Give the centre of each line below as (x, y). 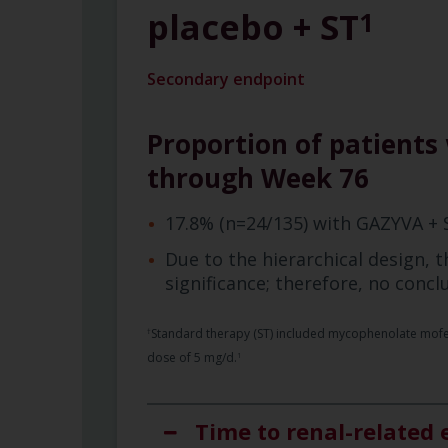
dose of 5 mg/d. (191, 358)
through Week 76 (257, 178)
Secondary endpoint (225, 79)
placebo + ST (252, 27)
